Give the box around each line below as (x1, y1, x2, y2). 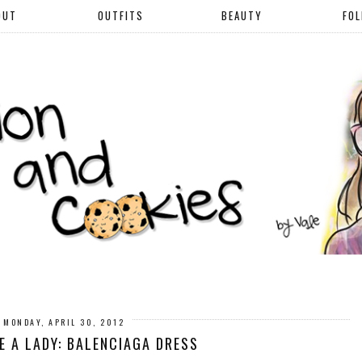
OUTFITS (97, 7, 144, 23)
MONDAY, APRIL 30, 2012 (3, 315, 124, 328)
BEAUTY (221, 7, 263, 23)
